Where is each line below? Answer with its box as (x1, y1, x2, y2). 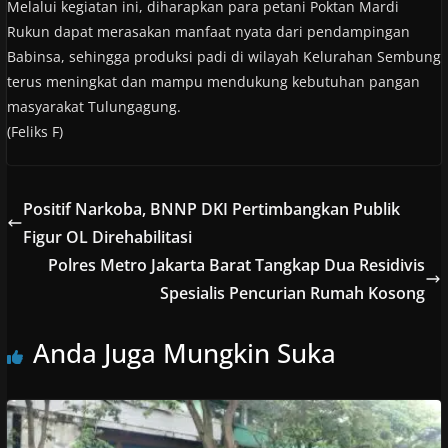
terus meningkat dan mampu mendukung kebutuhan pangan (6, 71, 420, 91)
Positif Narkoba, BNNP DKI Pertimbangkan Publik (22, 197, 400, 220)
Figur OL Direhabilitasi (22, 225, 192, 248)
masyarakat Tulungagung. (6, 96, 181, 116)
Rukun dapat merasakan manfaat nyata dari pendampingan (6, 21, 410, 41)
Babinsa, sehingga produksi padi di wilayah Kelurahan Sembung (6, 46, 441, 66)
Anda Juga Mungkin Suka (32, 334, 336, 371)
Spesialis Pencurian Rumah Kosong (160, 281, 426, 304)
